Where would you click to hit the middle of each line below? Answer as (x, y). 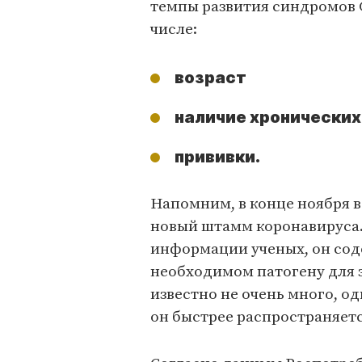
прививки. (217, 157)
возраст (210, 78)
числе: (175, 29)
